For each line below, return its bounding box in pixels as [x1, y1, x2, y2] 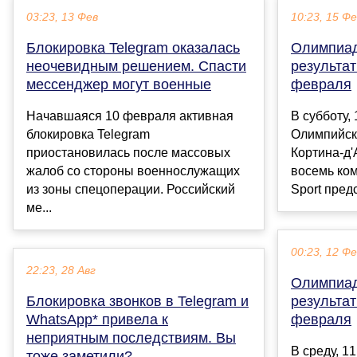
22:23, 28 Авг [26, 265, 96, 277]
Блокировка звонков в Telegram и [26, 293, 249, 310]
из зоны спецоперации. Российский [26, 182, 235, 197]
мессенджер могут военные [26, 76, 211, 93]
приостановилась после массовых [26, 146, 230, 160]
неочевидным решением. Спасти [26, 58, 246, 75]
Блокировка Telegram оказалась [26, 40, 240, 57]
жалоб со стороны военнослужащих [26, 164, 240, 178]
